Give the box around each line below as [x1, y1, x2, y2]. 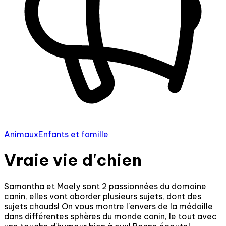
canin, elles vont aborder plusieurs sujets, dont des [4, 191, 201, 201]
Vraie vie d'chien [4, 150, 142, 171]
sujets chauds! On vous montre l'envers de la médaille [4, 201, 213, 211]
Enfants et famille [38, 129, 108, 139]
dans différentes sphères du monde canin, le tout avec [4, 211, 217, 221]
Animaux [4, 129, 38, 139]
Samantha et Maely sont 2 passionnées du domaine [4, 181, 206, 191]
